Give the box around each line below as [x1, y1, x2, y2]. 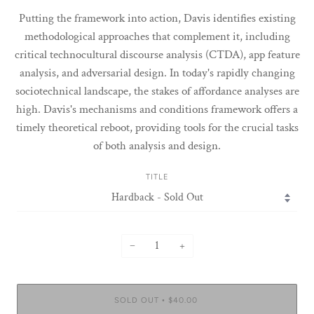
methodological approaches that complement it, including [24, 29, 290, 45]
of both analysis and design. [93, 138, 221, 154]
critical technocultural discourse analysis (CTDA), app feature [14, 47, 300, 63]
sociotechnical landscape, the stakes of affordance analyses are [15, 83, 299, 100]
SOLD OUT [114, 295, 159, 306]
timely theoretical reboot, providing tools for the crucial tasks [15, 120, 299, 136]
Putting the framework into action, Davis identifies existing [18, 11, 296, 27]
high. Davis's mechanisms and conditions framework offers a [16, 102, 298, 118]
